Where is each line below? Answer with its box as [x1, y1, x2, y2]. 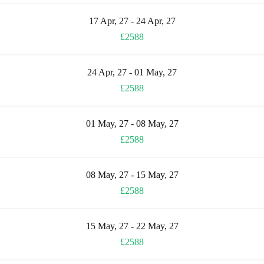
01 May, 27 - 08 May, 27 [85, 118, 179, 128]
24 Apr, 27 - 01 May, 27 [87, 67, 177, 77]
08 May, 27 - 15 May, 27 [85, 169, 179, 180]
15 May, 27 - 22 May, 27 [85, 220, 179, 231]
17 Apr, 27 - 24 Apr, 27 [88, 15, 176, 26]
